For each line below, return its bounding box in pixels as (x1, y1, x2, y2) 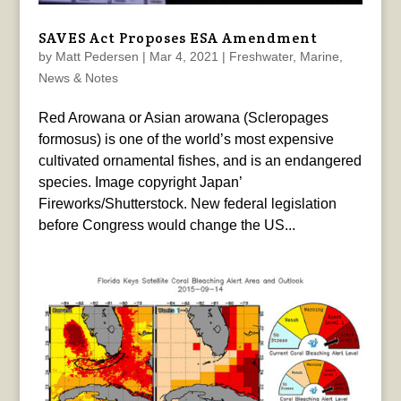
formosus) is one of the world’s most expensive (38, 132, 334, 148)
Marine (299, 49, 339, 64)
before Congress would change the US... (38, 218, 295, 234)
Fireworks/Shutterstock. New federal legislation (38, 196, 337, 212)
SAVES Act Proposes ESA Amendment (38, 29, 318, 48)
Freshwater (228, 49, 293, 64)
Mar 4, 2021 (149, 49, 218, 64)
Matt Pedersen (55, 49, 139, 64)
